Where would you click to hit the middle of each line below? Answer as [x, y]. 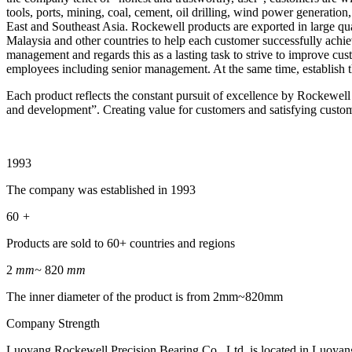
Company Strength [53, 323]
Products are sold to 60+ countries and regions [121, 243]
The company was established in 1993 [101, 190]
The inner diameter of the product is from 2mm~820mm [145, 297]
